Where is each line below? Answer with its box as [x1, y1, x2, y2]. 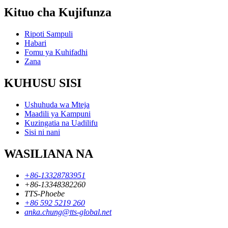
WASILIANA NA [4, 147, 93, 161]
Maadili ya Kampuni [24, 109, 91, 119]
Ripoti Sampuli [24, 30, 73, 39]
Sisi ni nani [24, 128, 60, 137]
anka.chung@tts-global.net [24, 207, 111, 216]
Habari [24, 39, 46, 48]
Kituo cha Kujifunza [4, 6, 111, 19]
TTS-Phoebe [24, 189, 65, 198]
